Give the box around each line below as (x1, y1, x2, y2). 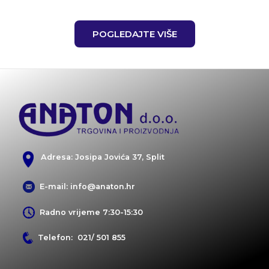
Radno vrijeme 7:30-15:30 (35, 207, 143, 217)
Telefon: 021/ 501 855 (33, 232, 125, 242)
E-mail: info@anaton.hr (35, 182, 135, 192)
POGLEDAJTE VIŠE (92, 28, 177, 40)
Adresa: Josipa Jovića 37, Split (34, 153, 165, 162)
